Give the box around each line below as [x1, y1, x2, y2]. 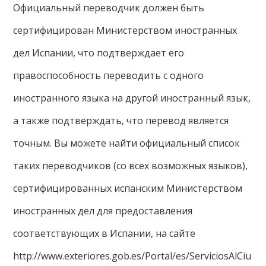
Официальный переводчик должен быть [13, 1, 205, 15]
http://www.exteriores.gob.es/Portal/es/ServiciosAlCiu [13, 249, 252, 263]
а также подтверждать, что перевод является [13, 114, 229, 128]
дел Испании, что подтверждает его [13, 46, 185, 60]
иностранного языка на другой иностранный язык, [13, 91, 251, 105]
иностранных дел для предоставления [13, 204, 193, 218]
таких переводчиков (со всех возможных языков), [13, 159, 248, 173]
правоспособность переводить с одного [13, 69, 204, 83]
